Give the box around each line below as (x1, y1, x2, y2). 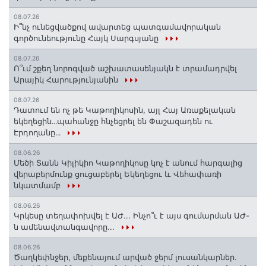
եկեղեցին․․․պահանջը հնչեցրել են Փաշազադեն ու (14, 116, 213, 126)
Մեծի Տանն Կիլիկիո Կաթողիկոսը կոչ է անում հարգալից (14, 158, 242, 168)
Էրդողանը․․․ (14, 128, 63, 138)
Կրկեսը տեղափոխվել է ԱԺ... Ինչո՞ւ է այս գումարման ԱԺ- (14, 211, 249, 221)
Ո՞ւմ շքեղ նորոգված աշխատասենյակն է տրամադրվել (14, 64, 237, 74)
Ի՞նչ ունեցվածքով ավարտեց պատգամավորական (14, 22, 221, 32)
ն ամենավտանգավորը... (14, 222, 117, 232)
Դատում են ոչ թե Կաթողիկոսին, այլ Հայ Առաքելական (14, 105, 236, 115)
